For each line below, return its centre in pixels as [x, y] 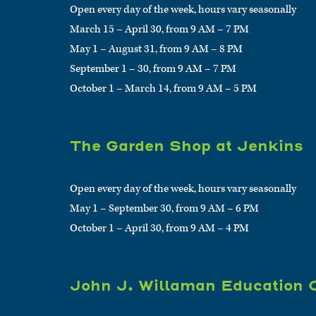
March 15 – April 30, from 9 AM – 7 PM [160, 29]
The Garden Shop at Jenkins [187, 145]
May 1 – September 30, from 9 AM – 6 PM [165, 208]
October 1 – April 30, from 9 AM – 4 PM [160, 228]
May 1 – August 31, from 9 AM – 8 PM [157, 49]
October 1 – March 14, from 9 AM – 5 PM [164, 88]
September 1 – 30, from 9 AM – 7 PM [153, 68]
